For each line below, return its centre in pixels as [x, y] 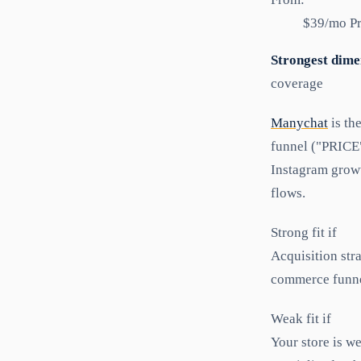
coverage [297, 84]
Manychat [299, 123]
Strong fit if [304, 233]
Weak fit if [301, 319]
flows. [288, 193]
